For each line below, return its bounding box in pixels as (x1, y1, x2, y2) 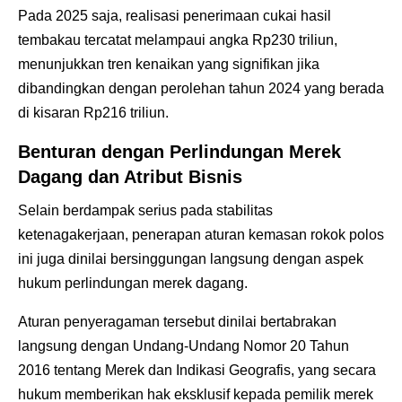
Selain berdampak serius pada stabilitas (18, 202, 273, 218)
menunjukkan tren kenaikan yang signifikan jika (18, 56, 319, 72)
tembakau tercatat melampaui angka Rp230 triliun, (18, 31, 337, 48)
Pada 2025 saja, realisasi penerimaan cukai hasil (18, 7, 331, 23)
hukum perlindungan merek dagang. (18, 275, 251, 291)
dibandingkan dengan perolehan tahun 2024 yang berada (18, 80, 384, 96)
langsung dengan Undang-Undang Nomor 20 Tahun (18, 337, 349, 354)
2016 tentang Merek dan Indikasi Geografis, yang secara (18, 362, 376, 378)
